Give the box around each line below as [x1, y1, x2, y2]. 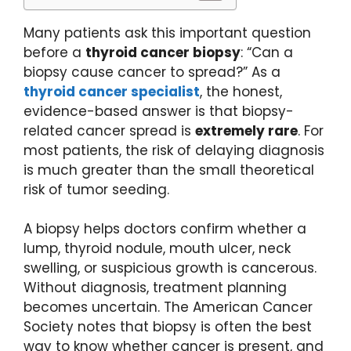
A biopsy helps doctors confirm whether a [24, 219, 306, 239]
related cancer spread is [24, 121, 195, 140]
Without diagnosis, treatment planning [24, 278, 287, 298]
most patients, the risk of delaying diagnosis [24, 140, 324, 160]
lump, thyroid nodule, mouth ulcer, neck [24, 239, 291, 259]
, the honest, [200, 81, 282, 101]
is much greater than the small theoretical [24, 160, 314, 179]
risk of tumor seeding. [24, 179, 169, 199]
